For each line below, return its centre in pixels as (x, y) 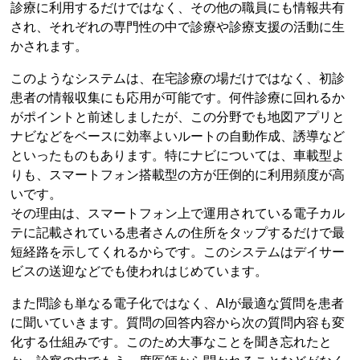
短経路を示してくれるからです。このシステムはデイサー (178, 252)
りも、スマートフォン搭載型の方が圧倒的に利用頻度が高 (178, 174)
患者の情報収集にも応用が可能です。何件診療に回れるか (178, 97)
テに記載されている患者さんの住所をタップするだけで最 (178, 232)
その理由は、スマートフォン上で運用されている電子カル (178, 213)
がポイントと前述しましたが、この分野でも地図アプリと (178, 117)
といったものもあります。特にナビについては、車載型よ (178, 155)
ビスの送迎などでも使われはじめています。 (139, 271)
